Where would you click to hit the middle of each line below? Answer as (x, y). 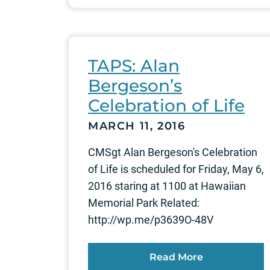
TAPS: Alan (134, 66)
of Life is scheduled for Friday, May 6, (176, 169)
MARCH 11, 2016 (137, 126)
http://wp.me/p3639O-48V (151, 220)
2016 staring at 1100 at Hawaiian (167, 186)
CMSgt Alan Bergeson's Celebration (173, 152)
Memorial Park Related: (144, 203)
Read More (176, 257)
